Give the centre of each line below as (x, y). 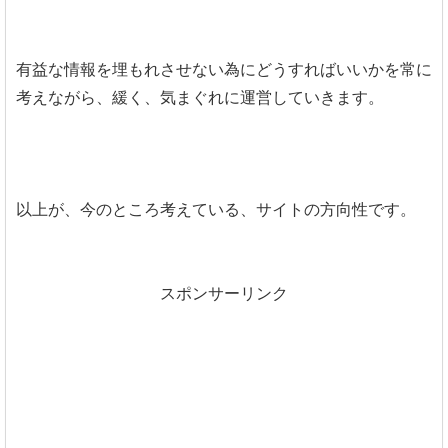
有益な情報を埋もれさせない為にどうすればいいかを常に (224, 69)
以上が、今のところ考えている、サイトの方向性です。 (216, 209)
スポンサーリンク (224, 293)
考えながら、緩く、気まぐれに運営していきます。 (200, 97)
